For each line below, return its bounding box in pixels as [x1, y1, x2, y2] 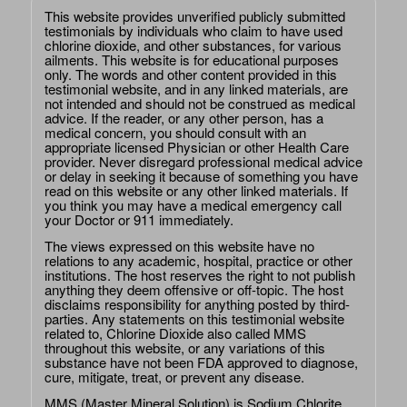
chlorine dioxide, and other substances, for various [44, 35, 342, 55]
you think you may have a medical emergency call [44, 195, 342, 215]
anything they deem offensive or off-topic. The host [44, 280, 343, 300]
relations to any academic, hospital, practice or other [44, 251, 352, 271]
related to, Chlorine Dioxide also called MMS [44, 323, 306, 343]
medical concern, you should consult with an [44, 123, 306, 143]
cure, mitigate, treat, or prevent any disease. [44, 367, 304, 387]
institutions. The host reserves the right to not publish [44, 265, 355, 285]
